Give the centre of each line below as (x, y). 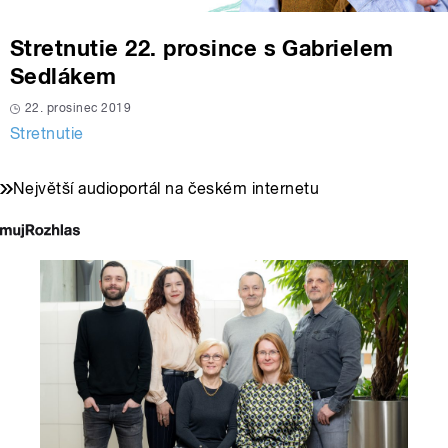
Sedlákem (63, 76)
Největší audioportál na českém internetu (166, 189)
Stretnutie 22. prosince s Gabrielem (202, 48)
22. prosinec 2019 (78, 108)
